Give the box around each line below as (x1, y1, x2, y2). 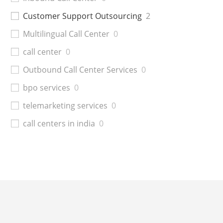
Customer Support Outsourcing (23, 10, 142, 21)
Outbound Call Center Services (23, 64, 138, 75)
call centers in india (23, 117, 96, 129)
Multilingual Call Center (23, 28, 110, 39)
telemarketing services (23, 100, 108, 111)
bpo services (23, 82, 71, 93)
